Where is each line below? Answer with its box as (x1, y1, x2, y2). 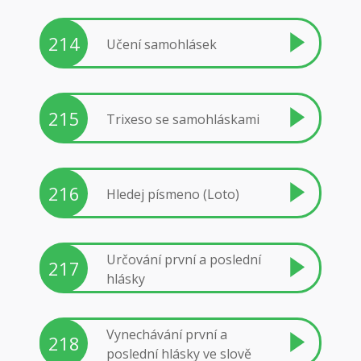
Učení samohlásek (106, 35, 217, 53)
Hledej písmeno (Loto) (106, 185, 239, 203)
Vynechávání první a (106, 325, 227, 343)
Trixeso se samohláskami (106, 110, 259, 128)
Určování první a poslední (106, 250, 261, 268)
